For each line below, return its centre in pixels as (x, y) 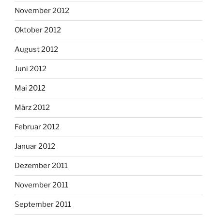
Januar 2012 (35, 146)
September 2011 (43, 204)
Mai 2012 (30, 88)
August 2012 (36, 49)
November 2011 (41, 185)
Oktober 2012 (38, 30)
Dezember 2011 (41, 166)
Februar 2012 (37, 127)
